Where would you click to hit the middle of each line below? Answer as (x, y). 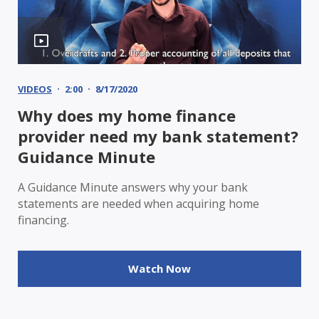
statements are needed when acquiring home (138, 203)
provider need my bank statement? (158, 136)
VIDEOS (35, 89)
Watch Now (159, 268)
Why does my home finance (127, 115)
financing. (43, 220)
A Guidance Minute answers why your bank (133, 187)
